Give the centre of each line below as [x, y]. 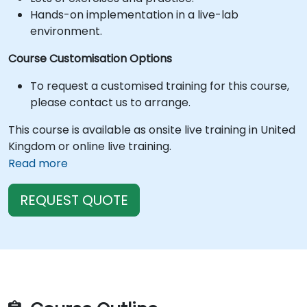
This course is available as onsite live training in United [152, 130]
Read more [38, 163]
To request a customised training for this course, [160, 86]
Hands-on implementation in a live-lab [134, 15]
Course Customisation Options [90, 59]
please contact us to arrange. [110, 102]
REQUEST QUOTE [74, 200]
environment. [66, 31]
